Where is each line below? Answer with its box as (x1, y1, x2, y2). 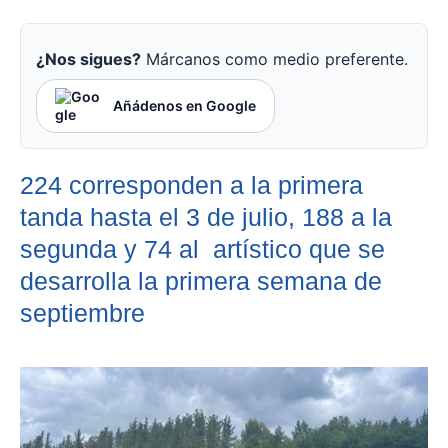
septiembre (20, 299, 145, 328)
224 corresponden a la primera (20, 171, 363, 200)
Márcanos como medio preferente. (141, 49, 408, 70)
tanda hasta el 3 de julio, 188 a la (20, 203, 392, 232)
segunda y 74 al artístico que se (20, 235, 385, 264)
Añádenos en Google (113, 97, 256, 115)
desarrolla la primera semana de (20, 267, 382, 296)
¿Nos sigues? (36, 49, 141, 70)
